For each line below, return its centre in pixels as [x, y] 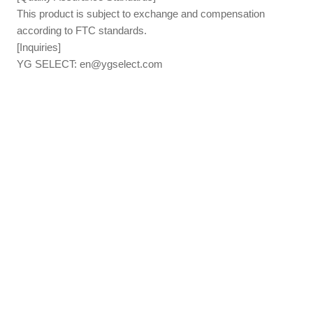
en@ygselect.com [122, 64]
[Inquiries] [39, 47]
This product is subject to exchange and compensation [141, 13]
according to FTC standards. [82, 30]
